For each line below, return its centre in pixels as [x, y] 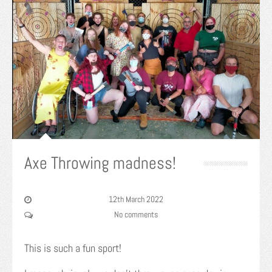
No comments [136, 214]
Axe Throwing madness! [100, 163]
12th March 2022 [136, 199]
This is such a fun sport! [73, 248]
